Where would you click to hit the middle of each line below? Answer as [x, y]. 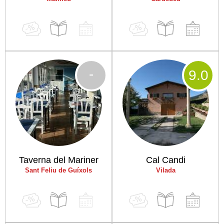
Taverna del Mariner [58, 160]
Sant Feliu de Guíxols [58, 170]
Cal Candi [165, 160]
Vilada [165, 170]
